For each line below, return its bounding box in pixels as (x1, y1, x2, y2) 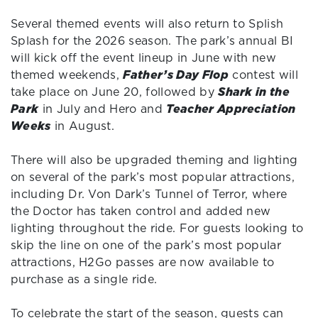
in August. (50, 117, 115, 133)
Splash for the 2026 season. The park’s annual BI (11, 32, 294, 48)
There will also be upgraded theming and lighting (11, 151, 298, 168)
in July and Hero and (38, 100, 167, 116)
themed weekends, (11, 66, 124, 82)
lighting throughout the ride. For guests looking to (11, 219, 304, 236)
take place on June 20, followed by (11, 83, 219, 99)
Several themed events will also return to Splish (11, 15, 284, 31)
